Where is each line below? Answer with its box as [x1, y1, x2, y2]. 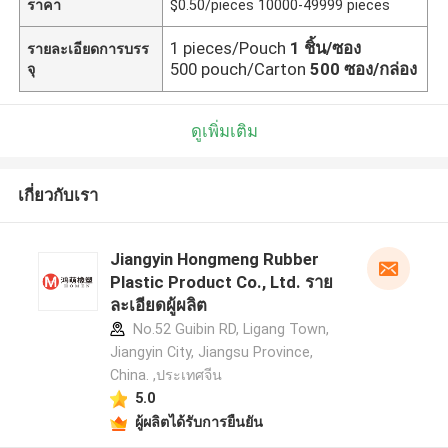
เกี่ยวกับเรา [17, 185, 98, 206]
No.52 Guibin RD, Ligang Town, [128, 321, 329, 338]
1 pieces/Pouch [170, 37, 287, 58]
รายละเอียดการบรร [27, 40, 150, 57]
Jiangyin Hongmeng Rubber [109, 249, 319, 270]
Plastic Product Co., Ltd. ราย [109, 272, 333, 293]
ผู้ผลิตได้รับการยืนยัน [134, 413, 263, 430]
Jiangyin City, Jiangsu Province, [109, 344, 313, 361]
